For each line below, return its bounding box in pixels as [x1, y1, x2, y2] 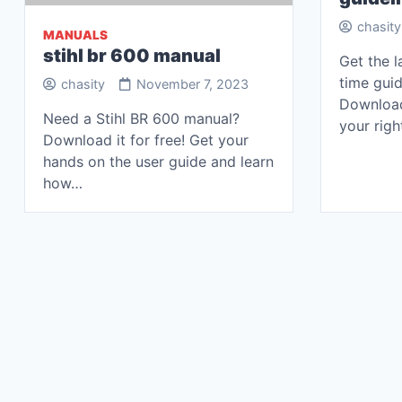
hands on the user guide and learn [43, 153, 274, 170]
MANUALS [43, 28, 108, 42]
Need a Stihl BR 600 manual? [43, 109, 240, 127]
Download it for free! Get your [43, 131, 249, 149]
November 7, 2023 [136, 76, 249, 92]
